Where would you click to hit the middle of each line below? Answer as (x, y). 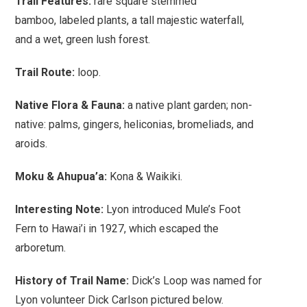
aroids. (32, 144)
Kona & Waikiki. (145, 177)
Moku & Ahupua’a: (61, 177)
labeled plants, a (98, 21)
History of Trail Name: (72, 281)
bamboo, (36, 21)
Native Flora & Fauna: (70, 106)
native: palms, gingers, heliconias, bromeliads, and (135, 125)
